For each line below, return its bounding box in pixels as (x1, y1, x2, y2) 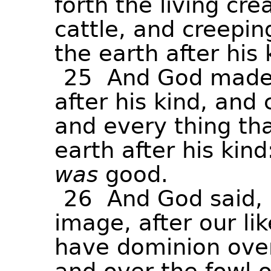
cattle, (54, 16, 126, 42)
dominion (117, 234, 220, 260)
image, (54, 210, 131, 236)
